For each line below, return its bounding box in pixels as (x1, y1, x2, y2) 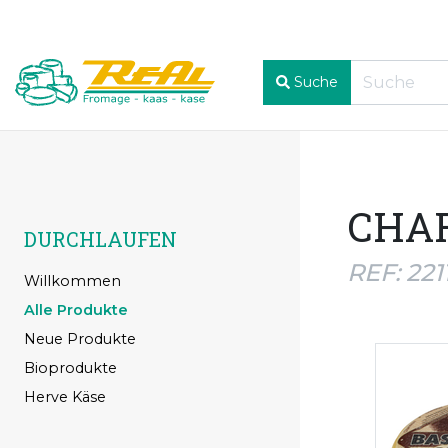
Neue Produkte (24, 329, 136, 348)
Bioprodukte (24, 358, 117, 377)
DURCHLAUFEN (24, 225, 177, 252)
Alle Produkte (24, 300, 128, 319)
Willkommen (24, 271, 121, 290)
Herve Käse (24, 387, 106, 406)
